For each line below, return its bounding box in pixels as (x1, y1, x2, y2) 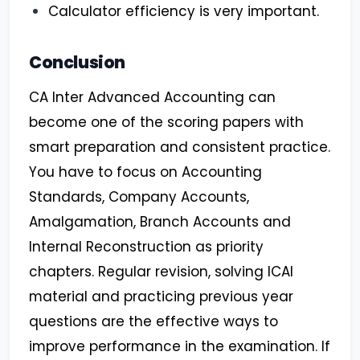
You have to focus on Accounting (29, 162, 262, 182)
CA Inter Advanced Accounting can (29, 88, 276, 108)
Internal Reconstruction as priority (29, 237, 264, 257)
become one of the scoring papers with (29, 112, 304, 133)
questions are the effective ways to (29, 312, 278, 332)
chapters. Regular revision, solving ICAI (29, 262, 293, 282)
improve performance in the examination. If (29, 337, 330, 357)
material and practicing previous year (29, 287, 293, 307)
